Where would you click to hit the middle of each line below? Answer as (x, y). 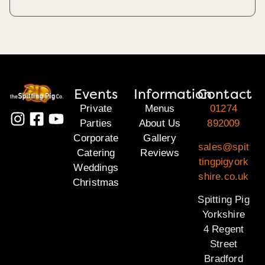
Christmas (96, 183)
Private (96, 109)
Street (224, 244)
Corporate (96, 138)
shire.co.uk (224, 176)
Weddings (96, 168)
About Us (160, 124)
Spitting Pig (224, 199)
